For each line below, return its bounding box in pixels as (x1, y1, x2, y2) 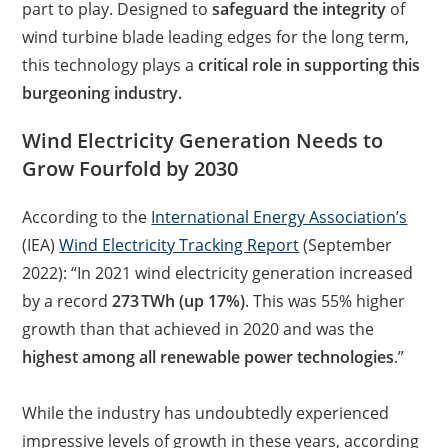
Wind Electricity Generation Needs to (22, 127, 384, 154)
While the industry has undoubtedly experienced (22, 402, 390, 424)
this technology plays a (22, 54, 199, 76)
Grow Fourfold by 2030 (22, 155, 239, 182)
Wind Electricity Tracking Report (59, 234, 300, 256)
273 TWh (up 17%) (112, 290, 246, 312)
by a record (22, 290, 113, 312)
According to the (22, 206, 152, 228)
